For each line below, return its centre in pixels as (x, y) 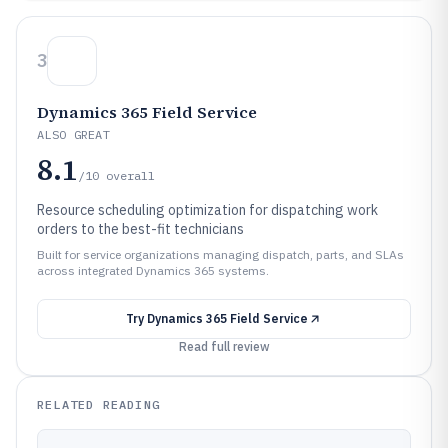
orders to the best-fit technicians (140, 229)
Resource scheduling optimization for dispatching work (207, 210)
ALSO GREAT (73, 134)
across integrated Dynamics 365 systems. (153, 270)
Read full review (224, 346)
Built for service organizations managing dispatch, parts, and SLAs (220, 254)
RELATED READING (98, 404)
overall (130, 175)
